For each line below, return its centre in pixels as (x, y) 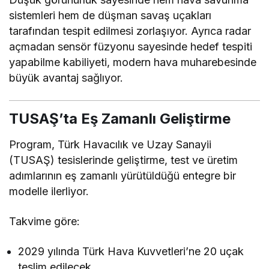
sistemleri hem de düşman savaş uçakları (110, 15)
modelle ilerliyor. (49, 191)
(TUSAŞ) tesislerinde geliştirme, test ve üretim (124, 160)
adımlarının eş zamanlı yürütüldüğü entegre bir (123, 175)
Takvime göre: (45, 221)
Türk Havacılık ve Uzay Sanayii (135, 144)
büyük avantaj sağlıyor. (66, 77)
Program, (34, 144)
